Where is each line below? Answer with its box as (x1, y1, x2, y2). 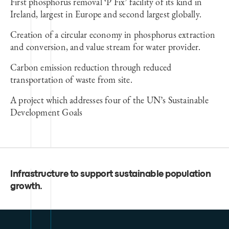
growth (10, 182, 40, 191)
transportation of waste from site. (10, 73, 132, 85)
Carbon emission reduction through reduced (10, 61, 172, 73)
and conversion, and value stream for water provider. (10, 40, 201, 53)
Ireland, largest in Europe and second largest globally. (10, 8, 202, 20)
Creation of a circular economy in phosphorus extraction (10, 28, 216, 40)
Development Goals (10, 106, 83, 118)
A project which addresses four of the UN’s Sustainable (10, 94, 209, 106)
